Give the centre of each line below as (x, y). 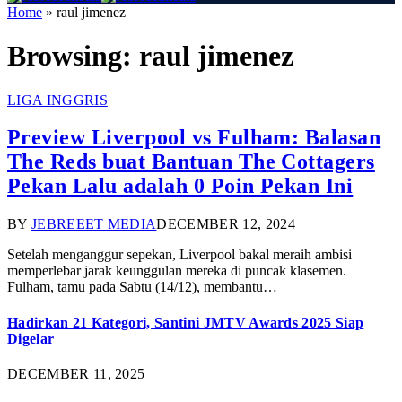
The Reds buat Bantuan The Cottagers (191, 162)
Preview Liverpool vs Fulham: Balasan (194, 138)
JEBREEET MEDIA (94, 224)
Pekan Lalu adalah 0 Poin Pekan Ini (180, 186)
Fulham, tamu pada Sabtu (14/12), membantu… (142, 287)
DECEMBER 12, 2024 (226, 224)
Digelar (31, 338)
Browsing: (73, 56)
